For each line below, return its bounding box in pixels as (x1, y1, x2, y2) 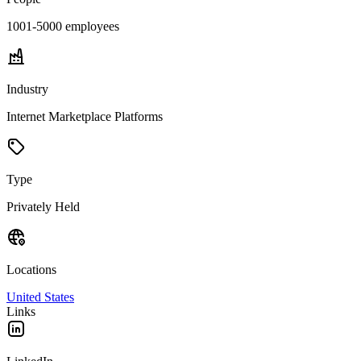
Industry (6, 81, 48, 96)
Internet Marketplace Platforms (6, 109, 163, 123)
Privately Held (6, 199, 80, 214)
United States (6, 289, 74, 304)
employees (62, 19, 119, 33)
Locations (6, 262, 56, 276)
